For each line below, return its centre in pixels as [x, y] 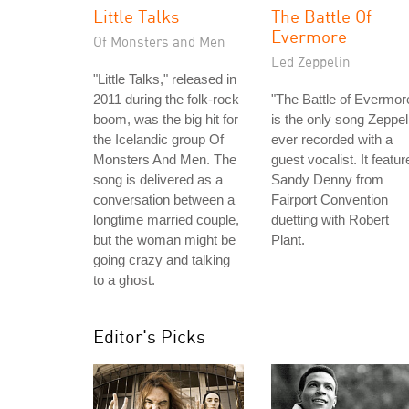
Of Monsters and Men [159, 41]
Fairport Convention [330, 199]
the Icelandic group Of [158, 139]
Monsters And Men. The [165, 159]
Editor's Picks [149, 336]
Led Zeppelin [311, 61]
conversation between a [164, 199]
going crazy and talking [162, 260]
